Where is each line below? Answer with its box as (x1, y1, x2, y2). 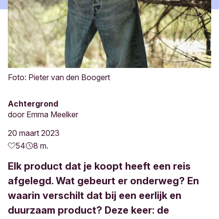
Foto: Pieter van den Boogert (8, 72, 110, 82)
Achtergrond (8, 99, 58, 109)
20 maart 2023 (8, 128, 60, 138)
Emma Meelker (26, 109, 78, 119)
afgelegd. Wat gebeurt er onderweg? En (8, 175, 199, 187)
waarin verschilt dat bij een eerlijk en (8, 190, 181, 201)
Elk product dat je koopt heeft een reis (8, 160, 191, 172)
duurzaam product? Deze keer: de (8, 204, 169, 216)
